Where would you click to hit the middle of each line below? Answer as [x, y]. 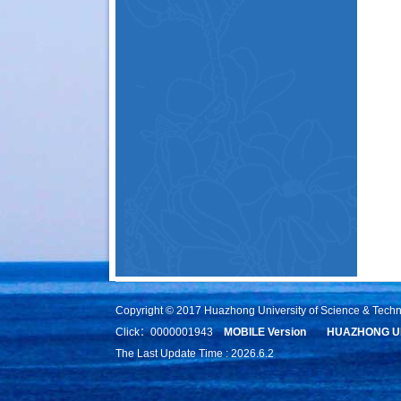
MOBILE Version [265, 332]
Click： [133, 332]
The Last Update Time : [173, 354]
